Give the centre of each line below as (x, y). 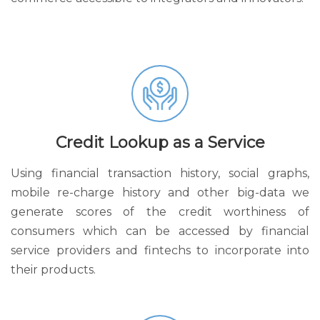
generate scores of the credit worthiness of (160, 212)
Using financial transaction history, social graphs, (160, 173)
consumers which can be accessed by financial (160, 231)
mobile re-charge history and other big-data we (160, 192)
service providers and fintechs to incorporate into (160, 250)
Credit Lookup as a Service (160, 142)
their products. (53, 270)
